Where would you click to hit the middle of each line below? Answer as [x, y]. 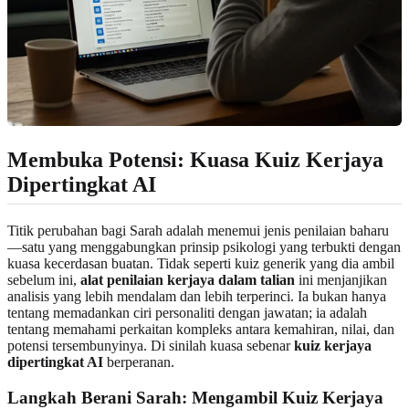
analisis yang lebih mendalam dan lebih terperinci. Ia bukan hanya [197, 297]
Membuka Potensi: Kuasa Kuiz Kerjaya [195, 160]
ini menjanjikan [341, 280]
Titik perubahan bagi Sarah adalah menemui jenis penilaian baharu [198, 231]
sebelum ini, [44, 280]
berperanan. [139, 362]
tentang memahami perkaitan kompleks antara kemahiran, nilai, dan [201, 330]
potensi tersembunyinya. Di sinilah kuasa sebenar [151, 346]
